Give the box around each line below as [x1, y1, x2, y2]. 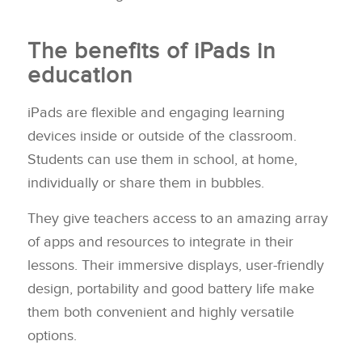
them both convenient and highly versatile [27, 304, 294, 322]
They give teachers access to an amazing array [27, 210, 328, 228]
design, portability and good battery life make [27, 280, 314, 298]
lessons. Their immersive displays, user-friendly [27, 257, 324, 275]
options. [27, 327, 77, 345]
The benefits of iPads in [27, 38, 276, 65]
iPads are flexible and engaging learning [27, 103, 284, 121]
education [27, 62, 133, 90]
